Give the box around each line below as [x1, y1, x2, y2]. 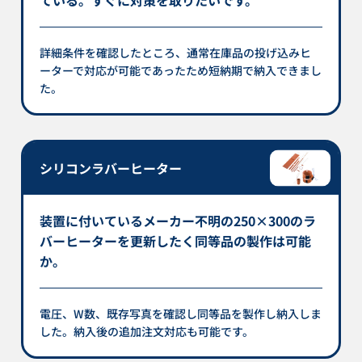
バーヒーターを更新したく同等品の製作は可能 [40, 230, 312, 250]
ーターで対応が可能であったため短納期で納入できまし [40, 61, 322, 78]
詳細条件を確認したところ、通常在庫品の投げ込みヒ [40, 44, 312, 61]
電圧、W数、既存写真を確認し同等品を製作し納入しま [40, 305, 322, 322]
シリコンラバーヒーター [40, 158, 183, 178]
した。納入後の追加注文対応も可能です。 [40, 322, 255, 339]
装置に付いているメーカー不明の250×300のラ [40, 210, 317, 230]
